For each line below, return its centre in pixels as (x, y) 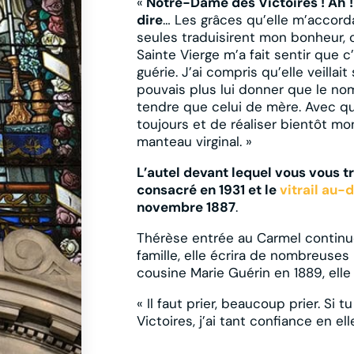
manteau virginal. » (195, 141)
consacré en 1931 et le (209, 189)
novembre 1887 (186, 207)
